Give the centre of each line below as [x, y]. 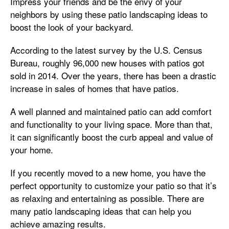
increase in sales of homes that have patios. [95, 88]
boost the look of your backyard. [72, 27]
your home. [32, 150]
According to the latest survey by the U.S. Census [106, 50]
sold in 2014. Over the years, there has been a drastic [113, 75]
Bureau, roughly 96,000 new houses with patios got [107, 63]
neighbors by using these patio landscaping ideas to [109, 14]
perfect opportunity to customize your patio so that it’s [113, 185]
